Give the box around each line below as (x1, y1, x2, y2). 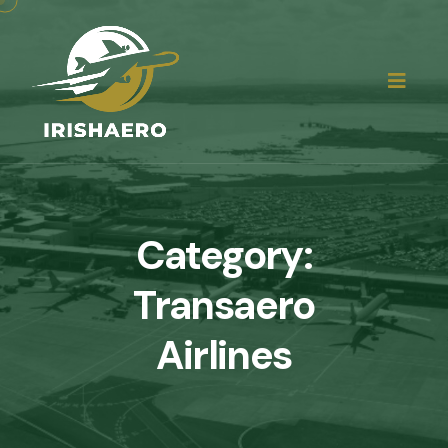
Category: (135, 229, 313, 281)
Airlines (156, 329, 292, 381)
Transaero (133, 279, 315, 331)
